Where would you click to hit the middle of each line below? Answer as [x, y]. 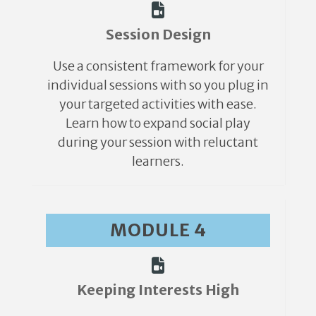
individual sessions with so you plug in [158, 85]
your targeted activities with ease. [158, 104]
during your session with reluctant [158, 142]
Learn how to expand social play [158, 123]
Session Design [158, 34]
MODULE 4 [158, 230]
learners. [158, 161]
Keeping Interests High [158, 289]
